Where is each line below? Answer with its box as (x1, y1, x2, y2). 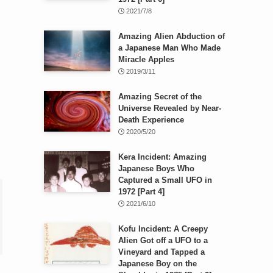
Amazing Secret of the (118, 91, 202, 101)
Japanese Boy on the (118, 258, 197, 268)
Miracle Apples (118, 54, 174, 64)
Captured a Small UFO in (118, 175, 212, 185)
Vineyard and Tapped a (118, 247, 205, 257)
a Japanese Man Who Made (118, 43, 221, 52)
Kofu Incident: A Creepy (118, 224, 208, 233)
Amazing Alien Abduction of (118, 31, 225, 41)
